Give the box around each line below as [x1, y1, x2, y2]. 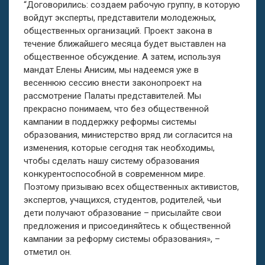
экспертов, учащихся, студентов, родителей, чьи [24, 195, 221, 205]
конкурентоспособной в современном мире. [24, 169, 205, 179]
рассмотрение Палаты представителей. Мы [24, 91, 201, 101]
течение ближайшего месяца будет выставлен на [24, 38, 226, 49]
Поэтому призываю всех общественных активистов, [24, 182, 239, 192]
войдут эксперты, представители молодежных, [24, 12, 216, 23]
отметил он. [24, 247, 72, 257]
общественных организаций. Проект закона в [24, 25, 212, 36]
